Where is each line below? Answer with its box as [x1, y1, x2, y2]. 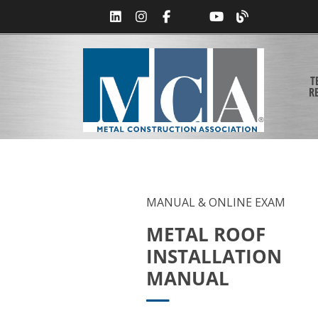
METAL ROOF [146, 221, 265, 247]
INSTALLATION [146, 243, 282, 269]
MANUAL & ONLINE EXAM [146, 194, 285, 210]
